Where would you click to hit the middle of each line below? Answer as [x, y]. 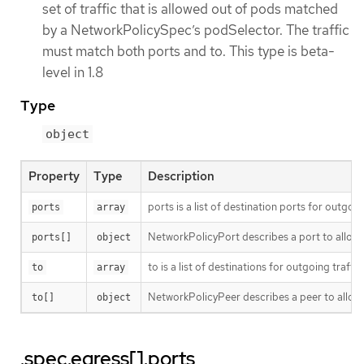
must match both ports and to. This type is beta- [188, 51]
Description [181, 176]
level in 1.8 [73, 72]
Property [54, 176]
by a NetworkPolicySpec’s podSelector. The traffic [196, 30]
